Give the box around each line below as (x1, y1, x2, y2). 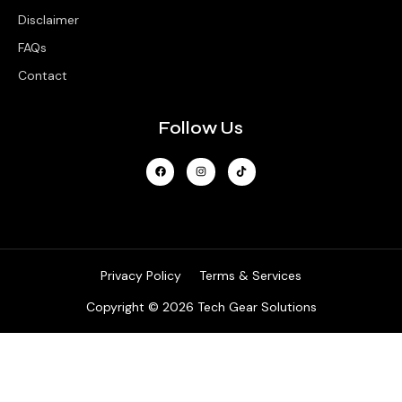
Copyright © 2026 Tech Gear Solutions (85, 298, 317, 315)
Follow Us (159, 117, 243, 138)
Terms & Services (199, 267, 301, 284)
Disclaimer (18, 11, 79, 28)
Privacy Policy (100, 267, 181, 284)
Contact (18, 66, 67, 83)
